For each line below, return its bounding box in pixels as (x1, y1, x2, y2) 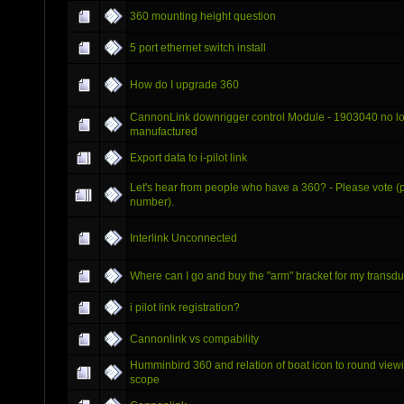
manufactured (130, 124, 197, 138)
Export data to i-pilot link (130, 151, 247, 164)
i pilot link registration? (130, 300, 240, 314)
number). (130, 195, 174, 208)
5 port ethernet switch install (130, 41, 266, 54)
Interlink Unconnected (130, 231, 237, 244)
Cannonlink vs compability (130, 332, 259, 345)
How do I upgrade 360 (130, 78, 239, 91)
